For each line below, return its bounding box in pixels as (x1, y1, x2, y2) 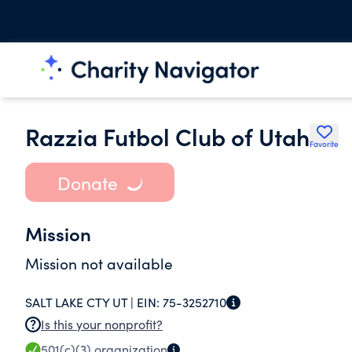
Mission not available (25, 253, 173, 273)
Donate (57, 170, 118, 195)
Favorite (310, 138, 339, 149)
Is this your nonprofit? (41, 316, 163, 332)
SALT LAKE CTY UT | (25, 294, 137, 310)
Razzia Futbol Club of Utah (25, 119, 310, 152)
